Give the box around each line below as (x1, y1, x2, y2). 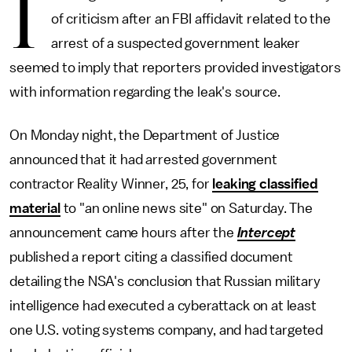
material (9, 201, 60, 215)
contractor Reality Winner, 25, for (9, 177, 213, 191)
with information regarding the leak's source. (9, 85, 280, 99)
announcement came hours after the (9, 225, 237, 240)
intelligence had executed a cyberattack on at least (9, 299, 317, 313)
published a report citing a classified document (9, 250, 293, 264)
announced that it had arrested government (9, 152, 277, 167)
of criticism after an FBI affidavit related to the (50, 12, 331, 26)
